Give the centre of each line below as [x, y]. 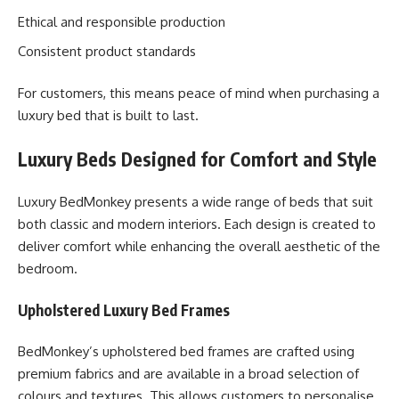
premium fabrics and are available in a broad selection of [188, 374]
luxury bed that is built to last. [108, 115]
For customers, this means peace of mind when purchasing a [199, 93]
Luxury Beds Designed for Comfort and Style [197, 159]
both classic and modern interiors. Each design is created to [197, 224]
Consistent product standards [107, 51]
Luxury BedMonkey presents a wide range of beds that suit [195, 202]
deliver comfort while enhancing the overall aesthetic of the [199, 246]
